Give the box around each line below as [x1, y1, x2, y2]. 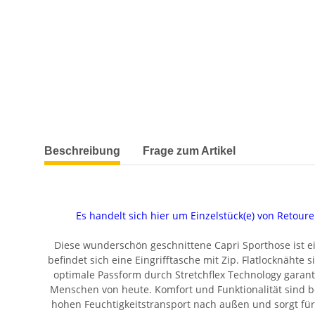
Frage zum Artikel [143, 144, 236, 157]
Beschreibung [44, 144, 120, 157]
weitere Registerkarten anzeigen [44, 136, 196, 150]
